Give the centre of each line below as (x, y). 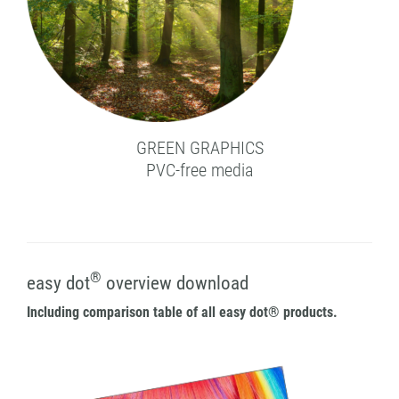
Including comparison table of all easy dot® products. (182, 312)
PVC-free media (199, 170)
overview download (175, 283)
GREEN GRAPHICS (199, 147)
